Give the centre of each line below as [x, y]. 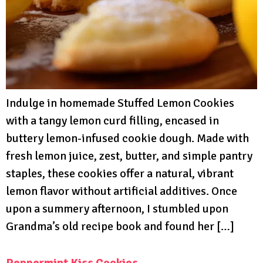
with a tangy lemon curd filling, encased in [112, 120]
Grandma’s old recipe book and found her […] [120, 226]
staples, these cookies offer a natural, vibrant [120, 173]
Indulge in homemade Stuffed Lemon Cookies [120, 103]
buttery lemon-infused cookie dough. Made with [127, 138]
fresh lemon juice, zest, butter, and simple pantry [129, 156]
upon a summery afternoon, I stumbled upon [117, 208]
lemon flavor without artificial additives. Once [122, 191]
